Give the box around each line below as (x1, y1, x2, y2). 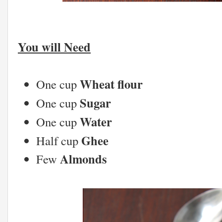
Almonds (57, 150, 108, 168)
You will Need (18, 38, 91, 55)
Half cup (36, 132, 82, 149)
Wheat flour (80, 75, 143, 93)
